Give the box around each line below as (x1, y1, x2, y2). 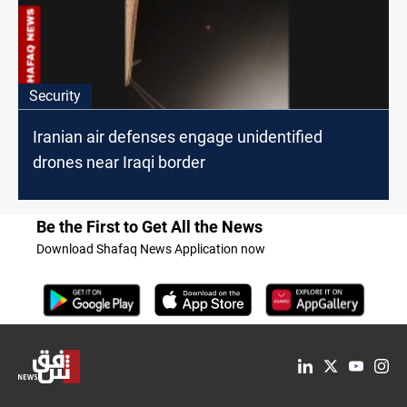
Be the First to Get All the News (36, 216, 263, 236)
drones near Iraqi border (33, 152, 205, 172)
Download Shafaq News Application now (36, 241, 265, 256)
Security (29, 86, 81, 104)
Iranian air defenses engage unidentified (33, 126, 323, 146)
